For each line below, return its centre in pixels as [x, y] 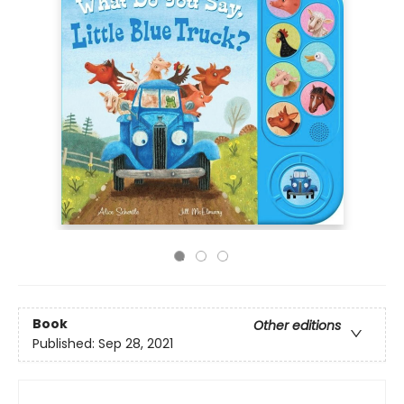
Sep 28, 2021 [136, 344]
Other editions [297, 326]
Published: [65, 344]
